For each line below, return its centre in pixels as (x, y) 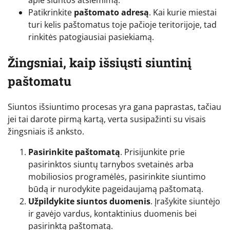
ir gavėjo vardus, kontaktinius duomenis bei (112, 213)
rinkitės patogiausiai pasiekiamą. (91, 37)
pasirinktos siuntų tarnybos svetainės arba (111, 164)
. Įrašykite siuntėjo (185, 201)
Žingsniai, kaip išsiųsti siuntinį (100, 62)
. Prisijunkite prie (152, 152)
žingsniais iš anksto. (46, 131)
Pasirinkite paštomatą (74, 152)
